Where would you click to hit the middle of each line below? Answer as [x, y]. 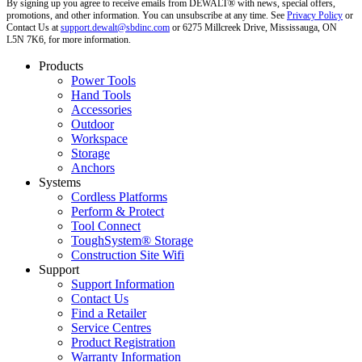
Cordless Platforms [119, 196]
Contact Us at [34, 27]
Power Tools [103, 80]
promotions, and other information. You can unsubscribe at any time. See [147, 15]
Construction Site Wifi [128, 255]
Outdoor [93, 124]
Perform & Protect [118, 211]
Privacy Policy [315, 15]
